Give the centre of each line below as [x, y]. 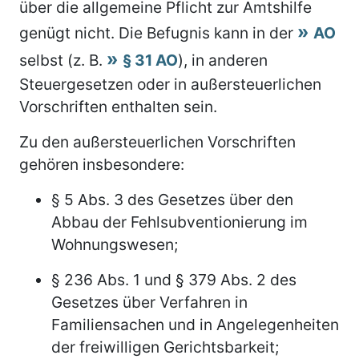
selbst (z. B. [63, 60]
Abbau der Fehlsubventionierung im [179, 222]
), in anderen [223, 60]
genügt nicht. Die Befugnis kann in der [158, 32]
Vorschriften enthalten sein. [118, 106]
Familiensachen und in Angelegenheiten [195, 324]
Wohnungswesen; [115, 244]
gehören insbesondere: [102, 164]
